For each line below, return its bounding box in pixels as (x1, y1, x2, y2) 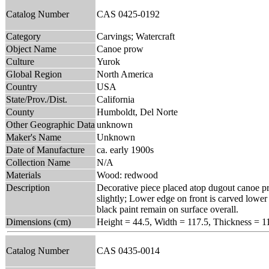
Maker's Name (6, 131, 61, 142)
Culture (6, 56, 34, 67)
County (6, 106, 34, 117)
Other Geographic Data (6, 119, 95, 130)
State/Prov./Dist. (6, 94, 67, 104)
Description (6, 182, 50, 193)
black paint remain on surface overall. (97, 204, 238, 214)
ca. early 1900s (97, 144, 154, 155)
